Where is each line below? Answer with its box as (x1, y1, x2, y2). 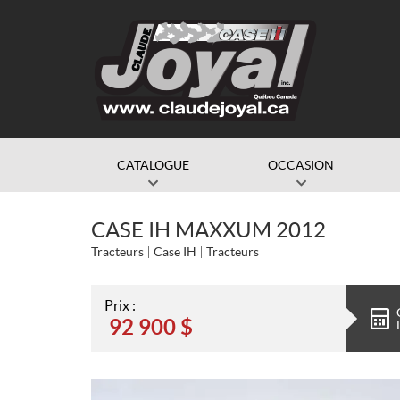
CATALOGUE (117, 158, 189, 172)
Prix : (104, 297, 136, 313)
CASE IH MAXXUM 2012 (91, 218, 326, 242)
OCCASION (268, 158, 334, 172)
